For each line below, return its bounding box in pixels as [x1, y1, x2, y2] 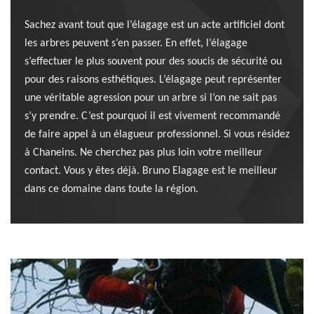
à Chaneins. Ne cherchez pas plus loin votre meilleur [25, 147, 263, 159]
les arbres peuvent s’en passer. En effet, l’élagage [25, 38, 247, 50]
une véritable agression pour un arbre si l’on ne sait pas [25, 93, 277, 104]
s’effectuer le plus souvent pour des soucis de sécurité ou [25, 56, 282, 68]
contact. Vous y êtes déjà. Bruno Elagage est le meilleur [25, 165, 278, 177]
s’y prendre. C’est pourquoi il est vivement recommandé [25, 111, 280, 123]
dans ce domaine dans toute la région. [25, 184, 198, 196]
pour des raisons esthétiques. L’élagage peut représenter [25, 74, 282, 86]
